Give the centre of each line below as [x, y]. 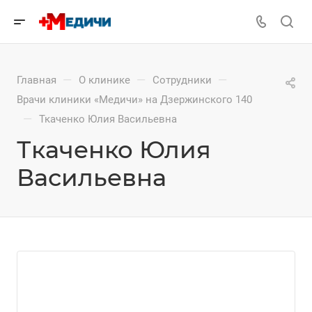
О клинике [104, 80]
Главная [37, 80]
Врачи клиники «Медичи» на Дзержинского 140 [134, 100]
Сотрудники [182, 80]
